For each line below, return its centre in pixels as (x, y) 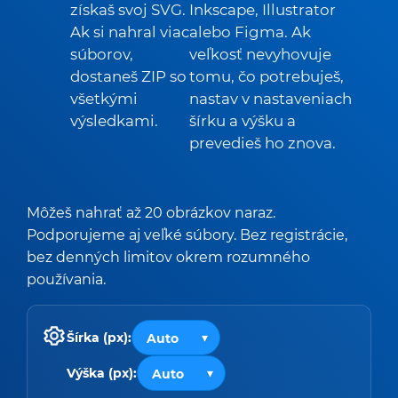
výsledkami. (114, 121)
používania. (66, 279)
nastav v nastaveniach (271, 99)
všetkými (104, 99)
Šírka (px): (99, 337)
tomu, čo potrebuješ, (267, 76)
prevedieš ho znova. (263, 143)
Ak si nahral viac (130, 32)
